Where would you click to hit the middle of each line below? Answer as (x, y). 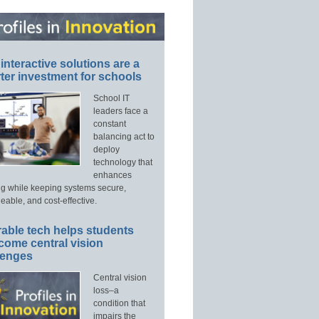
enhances (112, 176)
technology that (122, 163)
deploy (106, 150)
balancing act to (124, 137)
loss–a (106, 291)
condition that (119, 304)
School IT (111, 99)
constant (109, 124)
